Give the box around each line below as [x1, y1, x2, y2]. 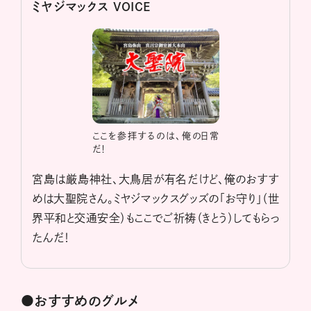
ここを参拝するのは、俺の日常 [92, 131, 219, 141]
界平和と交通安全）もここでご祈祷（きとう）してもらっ [32, 212, 279, 224]
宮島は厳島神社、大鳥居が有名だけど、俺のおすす [32, 174, 279, 185]
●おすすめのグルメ [21, 294, 140, 308]
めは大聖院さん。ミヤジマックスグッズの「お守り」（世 [32, 193, 279, 205]
